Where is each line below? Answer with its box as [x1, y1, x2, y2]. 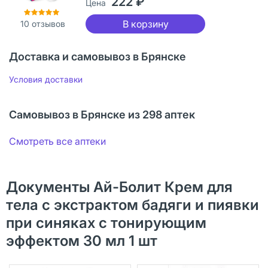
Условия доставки [9, 74, 83, 84]
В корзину [122, 17, 169, 30]
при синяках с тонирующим [6, 214, 206, 232]
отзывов [29, 19, 65, 29]
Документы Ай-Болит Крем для [6, 178, 233, 196]
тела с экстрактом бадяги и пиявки [6, 196, 259, 214]
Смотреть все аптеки [9, 135, 106, 147]
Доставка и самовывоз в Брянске [9, 50, 186, 63]
